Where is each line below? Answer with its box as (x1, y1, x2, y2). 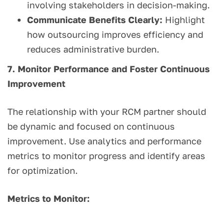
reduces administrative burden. (27, 44, 159, 55)
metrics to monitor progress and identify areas (7, 150, 205, 162)
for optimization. (7, 165, 78, 176)
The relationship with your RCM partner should (7, 106, 206, 117)
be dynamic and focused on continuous (7, 121, 175, 132)
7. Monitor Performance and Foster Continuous (7, 63, 210, 75)
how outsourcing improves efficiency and (27, 29, 203, 40)
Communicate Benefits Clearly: (27, 14, 163, 26)
